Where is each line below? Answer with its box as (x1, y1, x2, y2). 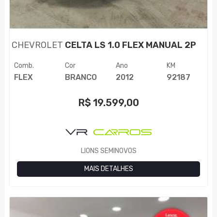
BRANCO (64, 73, 97, 82)
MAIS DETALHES (84, 165, 133, 173)
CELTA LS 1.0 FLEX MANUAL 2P (63, 40, 197, 51)
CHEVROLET (12, 40, 63, 51)
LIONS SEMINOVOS (80, 147, 137, 155)
